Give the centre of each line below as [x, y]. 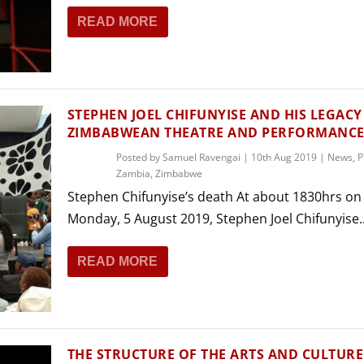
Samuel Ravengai [201, 158]
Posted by [139, 158]
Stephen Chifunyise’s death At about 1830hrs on [214, 197]
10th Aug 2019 [284, 158]
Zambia [133, 174]
